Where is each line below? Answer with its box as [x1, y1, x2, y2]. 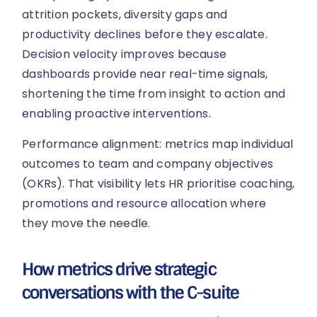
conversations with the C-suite [22, 282, 238, 304]
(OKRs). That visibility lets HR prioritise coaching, [22, 175, 295, 192]
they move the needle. [22, 214, 151, 231]
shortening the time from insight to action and [22, 86, 286, 103]
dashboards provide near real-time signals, [22, 66, 268, 83]
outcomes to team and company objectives [22, 155, 274, 172]
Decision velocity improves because [22, 46, 227, 63]
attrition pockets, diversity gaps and [22, 6, 228, 23]
